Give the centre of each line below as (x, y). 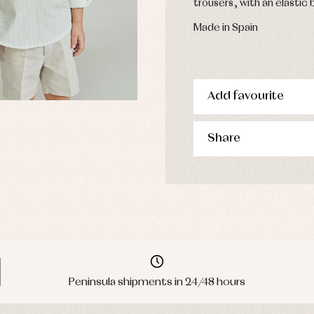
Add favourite (246, 97)
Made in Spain (226, 28)
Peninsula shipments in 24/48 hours (157, 282)
